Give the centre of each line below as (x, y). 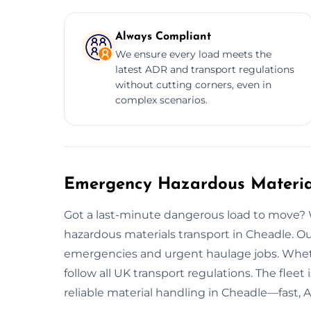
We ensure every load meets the (193, 54)
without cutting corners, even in (193, 84)
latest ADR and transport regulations (205, 69)
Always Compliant (163, 36)
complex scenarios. (161, 100)
